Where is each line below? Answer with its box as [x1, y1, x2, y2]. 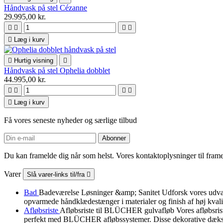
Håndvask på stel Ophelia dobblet [4, 66, 110, 75]
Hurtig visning [14, 57, 53, 65]
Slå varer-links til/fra [27, 171, 87, 179]
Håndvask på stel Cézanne [4, 3, 87, 12]
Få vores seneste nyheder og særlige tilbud [4, 116, 137, 125]
